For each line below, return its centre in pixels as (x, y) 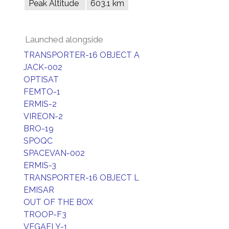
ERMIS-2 (40, 104)
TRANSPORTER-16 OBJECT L (81, 178)
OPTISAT (41, 79)
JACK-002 (43, 67)
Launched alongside (64, 39)
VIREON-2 (43, 116)
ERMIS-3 (40, 165)
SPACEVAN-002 (54, 153)
